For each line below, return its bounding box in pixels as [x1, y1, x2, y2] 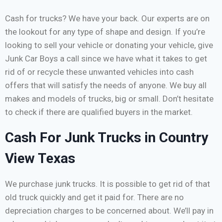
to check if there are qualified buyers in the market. [5, 107, 193, 117]
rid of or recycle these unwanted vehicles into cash [5, 67, 194, 77]
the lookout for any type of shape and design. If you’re [5, 27, 205, 37]
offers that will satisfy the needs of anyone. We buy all [5, 80, 207, 91]
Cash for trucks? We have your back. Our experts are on [5, 13, 210, 24]
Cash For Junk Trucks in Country [5, 129, 208, 146]
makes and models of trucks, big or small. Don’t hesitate [5, 94, 214, 104]
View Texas [5, 150, 75, 167]
